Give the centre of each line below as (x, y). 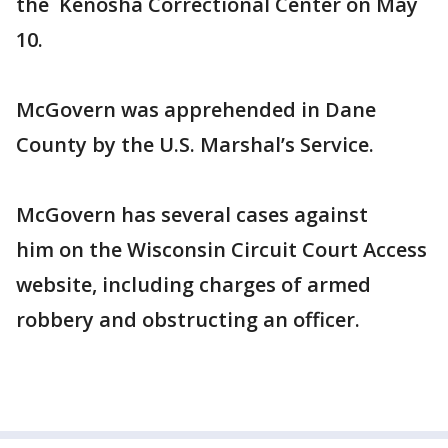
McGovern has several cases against (192, 215)
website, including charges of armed (193, 285)
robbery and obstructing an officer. (188, 320)
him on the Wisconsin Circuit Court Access (221, 250)
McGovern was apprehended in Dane (196, 110)
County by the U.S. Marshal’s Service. (195, 145)
